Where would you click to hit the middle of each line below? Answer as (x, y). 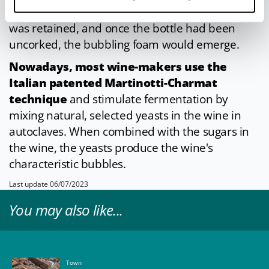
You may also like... (66, 210)
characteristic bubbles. (68, 164)
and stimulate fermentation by (148, 99)
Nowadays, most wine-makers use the (118, 67)
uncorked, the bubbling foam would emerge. (124, 45)
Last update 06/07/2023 (49, 184)
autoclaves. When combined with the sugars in (129, 132)
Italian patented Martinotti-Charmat (113, 83)
